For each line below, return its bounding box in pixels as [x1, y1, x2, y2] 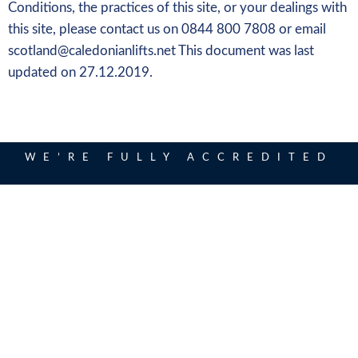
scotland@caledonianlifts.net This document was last [8, 43, 314, 58]
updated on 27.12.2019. [8, 65, 153, 79]
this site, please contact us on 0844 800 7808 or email [8, 22, 326, 36]
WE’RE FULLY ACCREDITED [25, 152, 333, 163]
